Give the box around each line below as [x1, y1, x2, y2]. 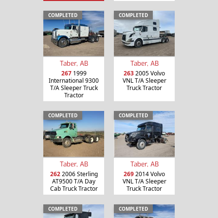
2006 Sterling [60, 170, 98, 179]
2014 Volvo [134, 170, 165, 179]
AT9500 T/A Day [52, 177, 95, 186]
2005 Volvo [134, 69, 165, 78]
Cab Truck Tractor [50, 184, 98, 193]
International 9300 [49, 76, 99, 85]
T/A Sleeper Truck [50, 84, 98, 92]
